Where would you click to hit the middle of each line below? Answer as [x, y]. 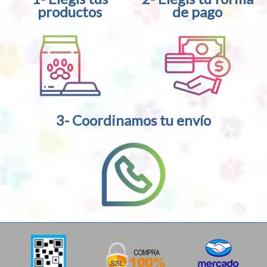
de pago [197, 12]
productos [70, 12]
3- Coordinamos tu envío [133, 120]
